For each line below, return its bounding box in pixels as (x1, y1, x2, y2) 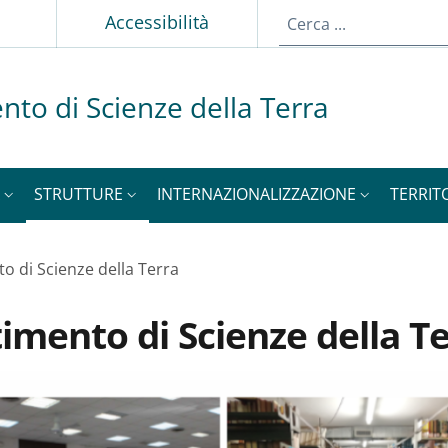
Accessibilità (105, 9, 209, 34)
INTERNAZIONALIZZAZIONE (157, 183, 356, 205)
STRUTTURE (34, 183, 123, 205)
